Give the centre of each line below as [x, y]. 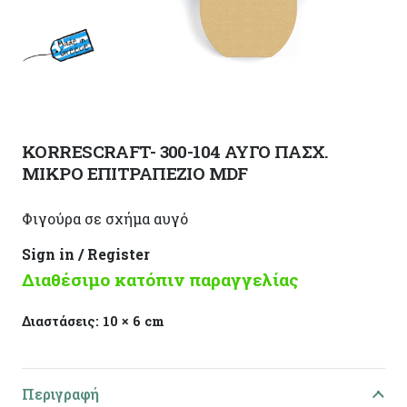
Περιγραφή [60, 394]
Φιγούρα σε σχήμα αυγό [105, 218]
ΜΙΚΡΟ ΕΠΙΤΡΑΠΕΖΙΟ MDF [135, 173]
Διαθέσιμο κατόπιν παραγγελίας [160, 279]
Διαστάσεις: [62, 322]
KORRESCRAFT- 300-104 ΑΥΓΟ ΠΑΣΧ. [175, 151]
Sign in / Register [86, 253]
